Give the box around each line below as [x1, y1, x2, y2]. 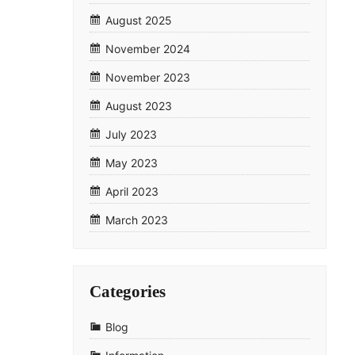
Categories [90, 281, 166, 301]
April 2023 [105, 184, 158, 198]
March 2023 [105, 212, 168, 227]
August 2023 [105, 98, 172, 113]
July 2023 [105, 127, 157, 141]
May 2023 [105, 155, 158, 170]
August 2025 [105, 13, 172, 27]
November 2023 [105, 70, 190, 84]
